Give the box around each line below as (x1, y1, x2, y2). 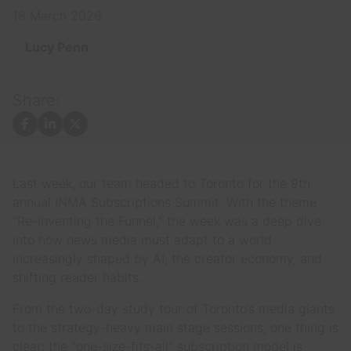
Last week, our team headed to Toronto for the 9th (13, 175, 310, 192)
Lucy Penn (25, 38, 89, 56)
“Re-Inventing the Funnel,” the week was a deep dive (13, 212, 321, 230)
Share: (13, 89, 60, 110)
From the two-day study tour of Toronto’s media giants (13, 300, 335, 317)
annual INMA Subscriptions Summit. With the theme (13, 194, 317, 211)
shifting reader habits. (13, 269, 142, 286)
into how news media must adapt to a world (13, 231, 272, 248)
